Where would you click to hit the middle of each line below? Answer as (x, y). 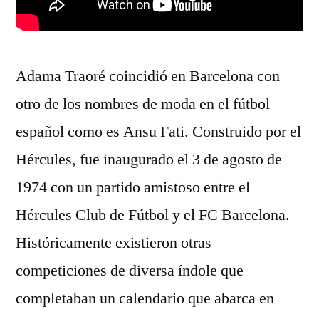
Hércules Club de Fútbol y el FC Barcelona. (153, 215)
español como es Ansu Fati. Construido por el (158, 132)
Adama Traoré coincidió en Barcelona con (148, 76)
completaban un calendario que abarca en (145, 298)
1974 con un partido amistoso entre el (133, 187)
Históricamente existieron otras (114, 243)
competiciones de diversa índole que (130, 271)
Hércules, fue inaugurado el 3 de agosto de (149, 159)
